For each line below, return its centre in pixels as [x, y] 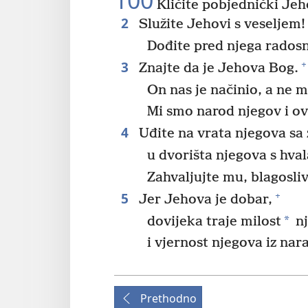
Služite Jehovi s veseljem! [220, 24]
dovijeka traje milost [214, 221]
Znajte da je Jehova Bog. [217, 68]
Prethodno [168, 299]
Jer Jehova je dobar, [203, 199]
